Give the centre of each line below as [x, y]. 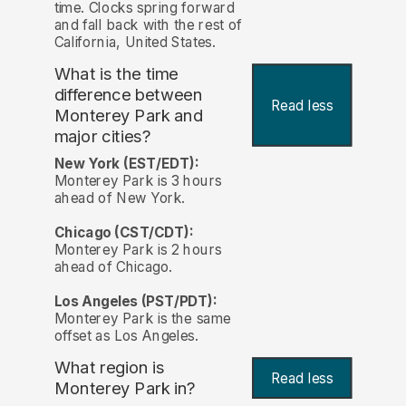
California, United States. [135, 43]
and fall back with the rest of [148, 25]
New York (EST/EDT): [126, 164]
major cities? [102, 136]
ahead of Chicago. [113, 267]
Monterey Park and [128, 116]
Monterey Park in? [125, 389]
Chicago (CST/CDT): [124, 233]
